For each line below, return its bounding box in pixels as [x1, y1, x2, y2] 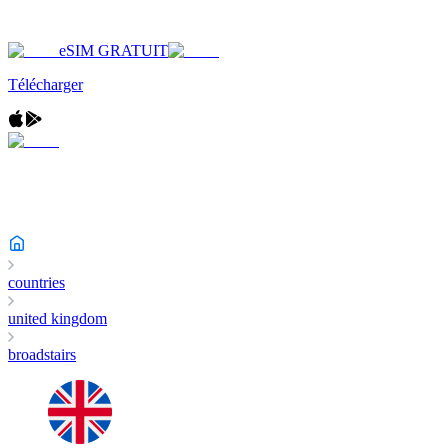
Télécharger [8, 76, 83, 93]
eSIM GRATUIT [59, 42, 168, 59]
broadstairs [8, 346, 76, 363]
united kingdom [8, 310, 107, 327]
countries [8, 274, 65, 291]
